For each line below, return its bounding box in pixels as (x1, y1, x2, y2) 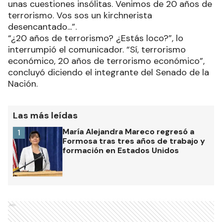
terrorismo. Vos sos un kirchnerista (8, 9, 152, 21)
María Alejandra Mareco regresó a (62, 126, 194, 137)
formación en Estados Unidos (62, 145, 179, 156)
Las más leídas (13, 109, 78, 121)
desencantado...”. (8, 20, 77, 33)
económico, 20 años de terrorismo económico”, (8, 55, 205, 67)
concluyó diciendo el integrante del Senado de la (8, 66, 209, 78)
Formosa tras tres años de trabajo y (62, 135, 205, 146)
